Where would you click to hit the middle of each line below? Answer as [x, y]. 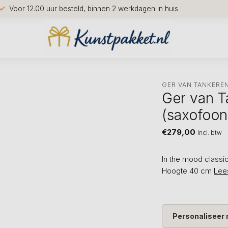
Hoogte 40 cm [188, 171]
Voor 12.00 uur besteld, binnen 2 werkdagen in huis [94, 8]
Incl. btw [210, 132]
